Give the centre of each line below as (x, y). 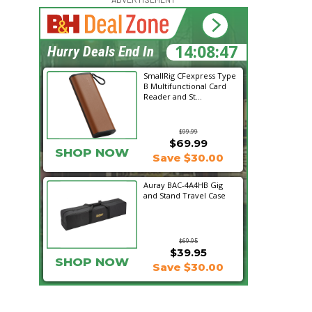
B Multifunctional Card (185, 86)
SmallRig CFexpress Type (190, 76)
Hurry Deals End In (101, 52)
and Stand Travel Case (185, 195)
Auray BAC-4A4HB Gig (183, 185)
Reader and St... (173, 96)
